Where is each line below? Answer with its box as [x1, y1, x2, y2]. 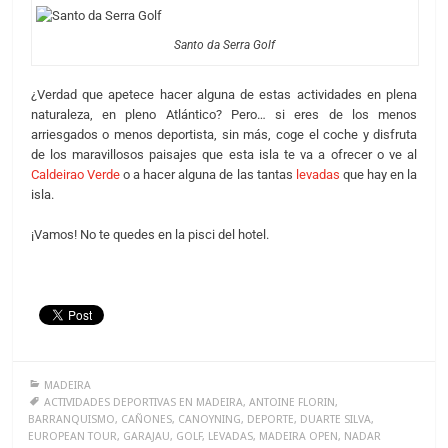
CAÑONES [121, 412, 173, 426]
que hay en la [339, 167, 418, 183]
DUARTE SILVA [300, 412, 372, 426]
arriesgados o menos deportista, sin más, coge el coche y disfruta [30, 127, 418, 143]
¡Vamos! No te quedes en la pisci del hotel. [30, 226, 269, 242]
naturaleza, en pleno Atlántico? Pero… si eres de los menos [30, 107, 418, 123]
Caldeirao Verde [30, 167, 120, 183]
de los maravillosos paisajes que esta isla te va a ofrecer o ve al [30, 147, 418, 163]
